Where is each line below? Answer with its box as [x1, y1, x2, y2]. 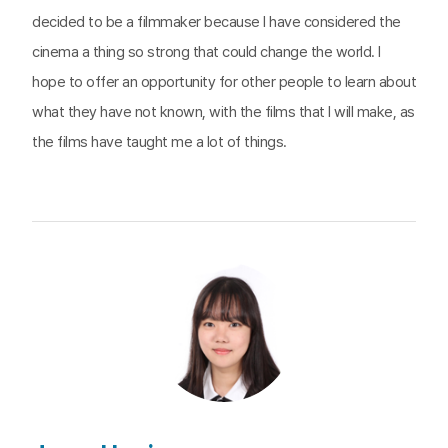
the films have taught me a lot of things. [32, 133, 287, 151]
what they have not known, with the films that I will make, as [32, 103, 415, 121]
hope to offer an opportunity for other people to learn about [32, 73, 416, 91]
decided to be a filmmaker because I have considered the [32, 13, 401, 31]
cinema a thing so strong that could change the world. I [32, 43, 381, 61]
